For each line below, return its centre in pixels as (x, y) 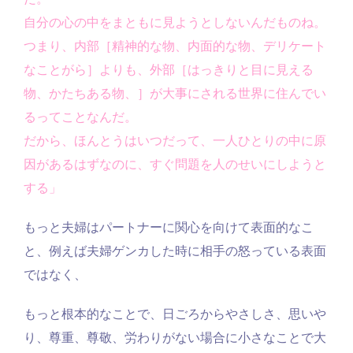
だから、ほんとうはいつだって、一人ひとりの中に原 (175, 141)
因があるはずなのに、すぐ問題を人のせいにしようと (175, 165)
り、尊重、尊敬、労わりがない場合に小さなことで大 (175, 338)
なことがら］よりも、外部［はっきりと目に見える (169, 70)
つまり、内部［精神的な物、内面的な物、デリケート (175, 46)
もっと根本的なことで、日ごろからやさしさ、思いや (175, 314)
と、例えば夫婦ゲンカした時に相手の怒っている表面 (175, 251)
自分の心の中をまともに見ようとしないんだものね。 (175, 23)
